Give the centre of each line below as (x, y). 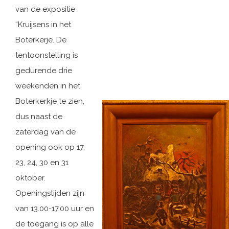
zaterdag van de (45, 132)
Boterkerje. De (41, 40)
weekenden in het (48, 86)
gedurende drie (44, 71)
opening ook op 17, (50, 147)
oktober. (30, 178)
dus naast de (39, 117)
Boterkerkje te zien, (50, 101)
